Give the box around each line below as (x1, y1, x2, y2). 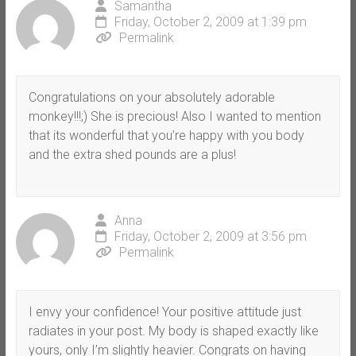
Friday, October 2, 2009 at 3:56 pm (114, 228, 307, 244)
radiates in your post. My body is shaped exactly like (28, 323, 319, 339)
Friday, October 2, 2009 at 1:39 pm (114, 14, 307, 29)
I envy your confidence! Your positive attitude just (28, 304, 301, 319)
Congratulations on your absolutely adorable (28, 89, 275, 105)
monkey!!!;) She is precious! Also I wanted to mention (28, 108, 321, 124)
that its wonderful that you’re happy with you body (28, 127, 304, 143)
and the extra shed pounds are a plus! (28, 146, 236, 162)
